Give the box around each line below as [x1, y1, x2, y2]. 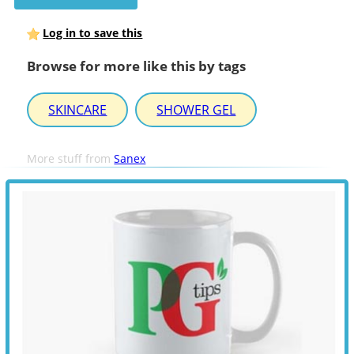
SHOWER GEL [156, 101, 236, 119]
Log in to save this [43, 24, 143, 40]
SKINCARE [48, 101, 107, 119]
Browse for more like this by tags [27, 57, 247, 76]
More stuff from [27, 151, 115, 167]
